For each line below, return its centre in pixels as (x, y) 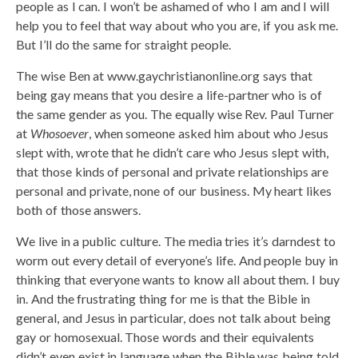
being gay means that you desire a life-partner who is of (169, 94)
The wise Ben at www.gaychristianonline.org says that (164, 75)
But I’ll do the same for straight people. (123, 44)
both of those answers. (79, 209)
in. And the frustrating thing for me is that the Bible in (163, 298)
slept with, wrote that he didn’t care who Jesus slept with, (172, 152)
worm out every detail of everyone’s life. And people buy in (177, 260)
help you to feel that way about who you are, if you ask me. (177, 25)
